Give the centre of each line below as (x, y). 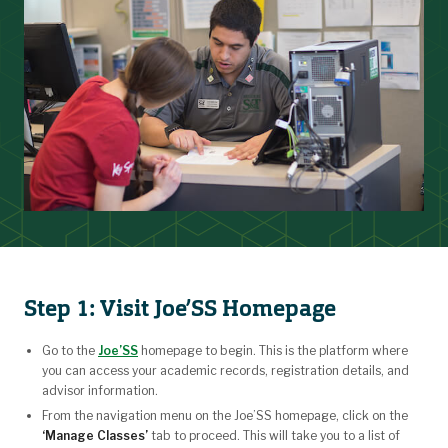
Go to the (70, 350)
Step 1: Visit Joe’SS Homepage (180, 308)
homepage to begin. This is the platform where (273, 350)
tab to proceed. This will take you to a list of (274, 435)
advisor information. (100, 390)
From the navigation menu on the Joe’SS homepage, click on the (225, 415)
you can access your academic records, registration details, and (225, 370)
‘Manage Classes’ (95, 435)
